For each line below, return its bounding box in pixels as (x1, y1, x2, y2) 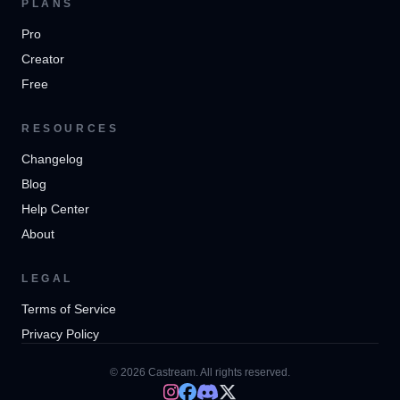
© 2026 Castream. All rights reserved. (110, 366, 290, 379)
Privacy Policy (21, 327, 99, 341)
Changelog (21, 152, 83, 166)
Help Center (21, 202, 89, 216)
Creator (21, 52, 64, 66)
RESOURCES (21, 122, 120, 135)
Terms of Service (21, 302, 116, 316)
